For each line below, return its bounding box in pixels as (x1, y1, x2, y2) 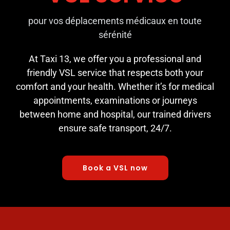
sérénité (98, 29, 132, 40)
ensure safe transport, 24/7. (58, 122, 172, 133)
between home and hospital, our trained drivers (19, 108, 211, 120)
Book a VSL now (82, 162, 148, 173)
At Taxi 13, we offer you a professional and (29, 53, 201, 64)
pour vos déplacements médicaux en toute (28, 15, 202, 26)
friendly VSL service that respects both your (27, 67, 203, 78)
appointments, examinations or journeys (33, 94, 197, 106)
